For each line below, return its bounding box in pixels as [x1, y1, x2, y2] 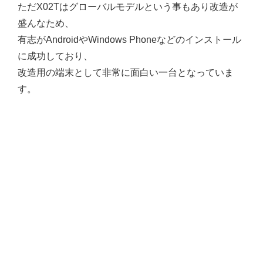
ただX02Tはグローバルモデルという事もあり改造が [18, 2, 238, 12]
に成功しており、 [18, 51, 93, 61]
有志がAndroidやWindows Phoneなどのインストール [18, 35, 241, 45]
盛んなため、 [18, 18, 74, 28]
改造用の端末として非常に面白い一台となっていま [18, 68, 234, 77]
